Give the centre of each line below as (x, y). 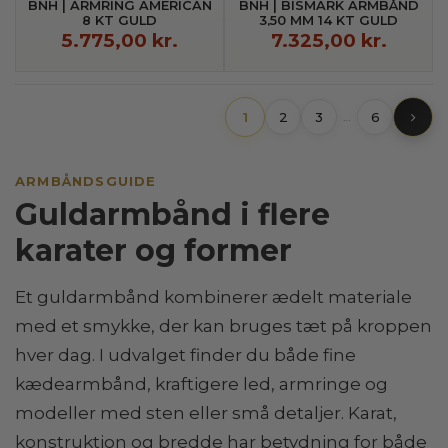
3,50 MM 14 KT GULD (328, 21)
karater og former (153, 251)
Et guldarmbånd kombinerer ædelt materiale (213, 297)
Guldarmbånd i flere (172, 215)
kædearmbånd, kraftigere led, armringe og (201, 384)
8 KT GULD (119, 21)
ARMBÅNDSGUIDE (86, 181)
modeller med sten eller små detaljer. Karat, (206, 413)
